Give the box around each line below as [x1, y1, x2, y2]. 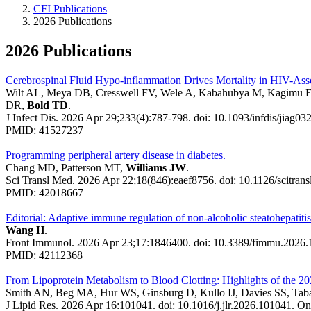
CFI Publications [33, 2, 107, 15]
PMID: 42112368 [6, 249, 83, 261]
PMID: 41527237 [6, 124, 83, 136]
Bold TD [27, 99, 68, 111]
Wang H [6, 224, 44, 236]
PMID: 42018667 [6, 186, 83, 199]
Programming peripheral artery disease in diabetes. [6, 149, 228, 161]
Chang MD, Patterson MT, [6, 161, 126, 174]
